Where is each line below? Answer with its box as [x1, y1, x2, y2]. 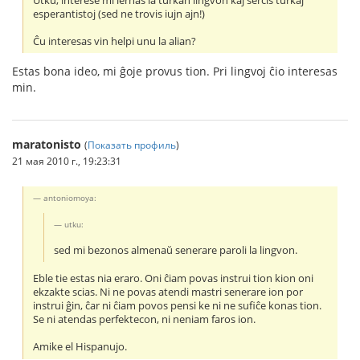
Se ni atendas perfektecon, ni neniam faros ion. [33, 313, 256, 327]
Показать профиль [88, 137, 176, 151]
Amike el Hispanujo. [33, 340, 128, 354]
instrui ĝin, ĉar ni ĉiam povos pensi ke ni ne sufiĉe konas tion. [33, 299, 322, 313]
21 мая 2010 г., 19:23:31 [12, 153, 121, 167]
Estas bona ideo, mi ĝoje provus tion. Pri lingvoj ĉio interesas [12, 63, 337, 79]
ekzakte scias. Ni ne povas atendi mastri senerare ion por [33, 285, 304, 300]
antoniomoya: [43, 191, 97, 203]
